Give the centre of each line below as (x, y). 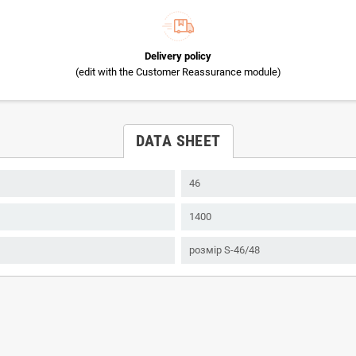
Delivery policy (178, 56)
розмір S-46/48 (224, 250)
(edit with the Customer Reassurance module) (178, 72)
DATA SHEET (178, 140)
